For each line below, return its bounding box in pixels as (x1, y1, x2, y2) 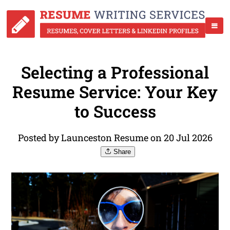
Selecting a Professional (21, 61, 209, 84)
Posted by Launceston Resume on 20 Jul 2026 (17, 131, 213, 144)
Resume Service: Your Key (12, 81, 218, 103)
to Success (74, 100, 156, 123)
